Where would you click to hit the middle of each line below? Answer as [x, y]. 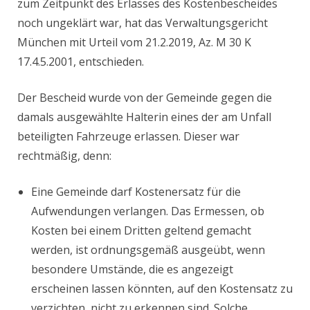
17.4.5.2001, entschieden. [81, 62]
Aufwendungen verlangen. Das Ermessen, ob [148, 211]
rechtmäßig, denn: [64, 156]
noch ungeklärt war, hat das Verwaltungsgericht [143, 23]
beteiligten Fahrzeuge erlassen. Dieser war [128, 137]
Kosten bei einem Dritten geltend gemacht [141, 231]
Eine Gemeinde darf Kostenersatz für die [136, 192]
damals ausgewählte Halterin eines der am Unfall [144, 117]
